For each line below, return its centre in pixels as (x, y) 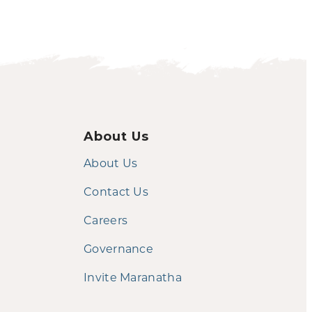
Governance (118, 248)
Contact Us (116, 191)
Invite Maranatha (133, 276)
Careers (106, 219)
